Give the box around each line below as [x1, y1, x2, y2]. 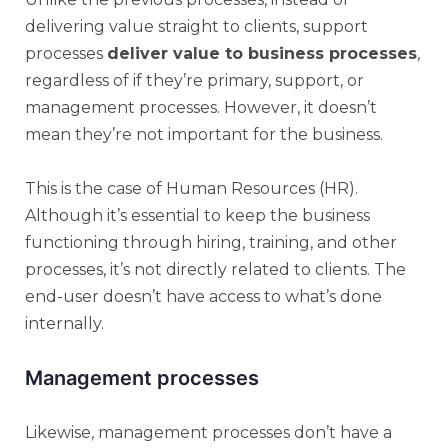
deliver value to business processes [107, 44, 417, 63]
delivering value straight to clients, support [25, 17, 368, 36]
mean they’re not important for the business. [25, 125, 383, 144]
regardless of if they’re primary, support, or [25, 71, 364, 90]
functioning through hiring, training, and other [25, 233, 397, 252]
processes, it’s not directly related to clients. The [25, 260, 406, 279]
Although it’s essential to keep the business [25, 206, 370, 225]
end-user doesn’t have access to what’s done [25, 287, 382, 306]
